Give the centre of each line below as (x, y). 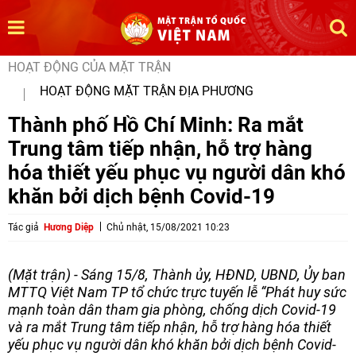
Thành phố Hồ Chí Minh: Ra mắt (156, 124)
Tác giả (23, 227)
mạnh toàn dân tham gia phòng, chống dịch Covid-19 (172, 310)
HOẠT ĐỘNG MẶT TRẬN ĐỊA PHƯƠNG (147, 91)
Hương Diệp (69, 227)
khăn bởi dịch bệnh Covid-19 (141, 196)
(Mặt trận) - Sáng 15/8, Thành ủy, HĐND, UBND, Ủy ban (177, 275)
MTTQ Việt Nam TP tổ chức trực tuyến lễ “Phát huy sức (177, 292)
